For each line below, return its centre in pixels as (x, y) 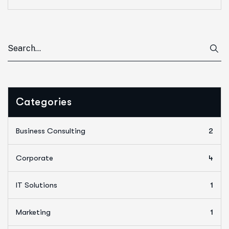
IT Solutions (37, 185)
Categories (44, 102)
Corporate (35, 158)
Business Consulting (51, 131)
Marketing (33, 212)
